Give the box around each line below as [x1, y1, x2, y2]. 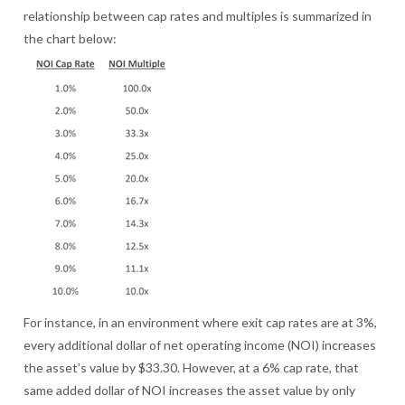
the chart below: [24, 31, 118, 47]
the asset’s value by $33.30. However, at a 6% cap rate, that [24, 360, 360, 376]
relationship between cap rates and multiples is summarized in [24, 8, 372, 24]
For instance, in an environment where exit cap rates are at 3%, [24, 315, 378, 331]
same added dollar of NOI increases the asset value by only [24, 382, 356, 399]
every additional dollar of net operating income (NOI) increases [24, 337, 377, 353]
